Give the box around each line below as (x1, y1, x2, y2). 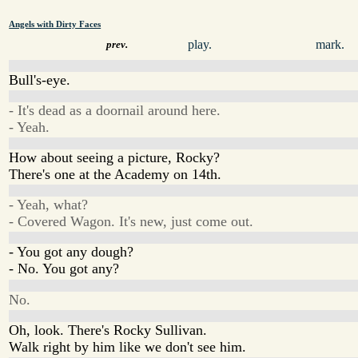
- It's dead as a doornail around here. (9, 101, 221, 118)
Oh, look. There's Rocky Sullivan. (9, 321, 208, 338)
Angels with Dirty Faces (9, 19, 101, 29)
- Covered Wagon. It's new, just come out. (9, 213, 254, 230)
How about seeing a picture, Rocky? (9, 149, 221, 165)
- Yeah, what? (9, 197, 89, 213)
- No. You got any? (9, 261, 120, 277)
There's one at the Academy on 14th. (9, 165, 222, 182)
